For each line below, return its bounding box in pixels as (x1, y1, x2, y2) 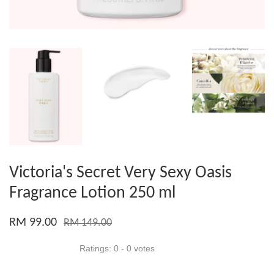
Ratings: (80, 243, 114, 254)
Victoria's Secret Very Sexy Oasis (9, 165, 232, 182)
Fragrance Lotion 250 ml (9, 185, 176, 202)
